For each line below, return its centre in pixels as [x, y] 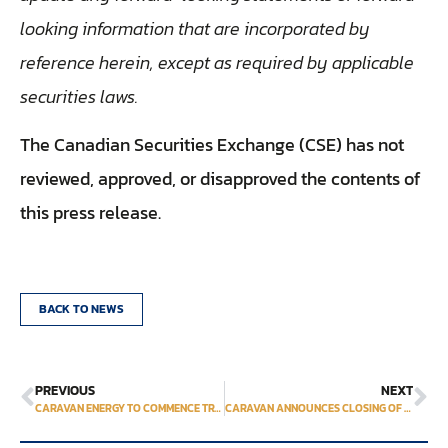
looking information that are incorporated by [195, 28]
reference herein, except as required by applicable [217, 62]
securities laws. [79, 96]
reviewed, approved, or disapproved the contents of [220, 179]
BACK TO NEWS [81, 308]
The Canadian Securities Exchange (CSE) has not [212, 145]
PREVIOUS [65, 390]
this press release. [90, 213]
